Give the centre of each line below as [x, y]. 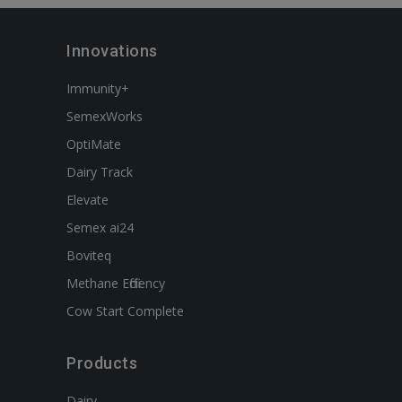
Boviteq [89, 255]
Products [102, 363]
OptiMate [94, 144]
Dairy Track [100, 172]
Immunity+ [98, 88]
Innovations [112, 51]
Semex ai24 [100, 227]
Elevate [87, 200]
